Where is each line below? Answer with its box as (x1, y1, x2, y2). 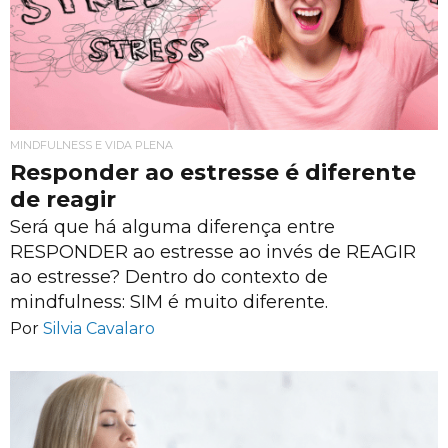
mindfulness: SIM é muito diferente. (10, 291, 328, 313)
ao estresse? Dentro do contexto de (10, 266, 328, 288)
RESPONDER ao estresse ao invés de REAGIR (10, 241, 416, 263)
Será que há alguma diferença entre (10, 216, 335, 238)
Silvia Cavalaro (43, 318, 155, 338)
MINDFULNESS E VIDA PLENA (10, 138, 173, 153)
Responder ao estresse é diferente (10, 159, 416, 187)
